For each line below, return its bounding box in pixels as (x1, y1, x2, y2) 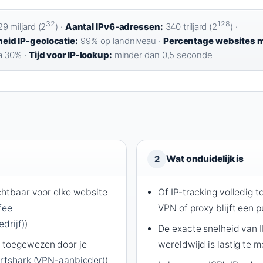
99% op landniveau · (78, 35, 163, 47)
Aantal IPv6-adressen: (65, 21, 163, 33)
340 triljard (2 (163, 21, 218, 33)
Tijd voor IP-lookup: (28, 49, 112, 61)
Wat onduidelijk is (166, 153, 244, 165)
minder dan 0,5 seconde (112, 49, 213, 61)
